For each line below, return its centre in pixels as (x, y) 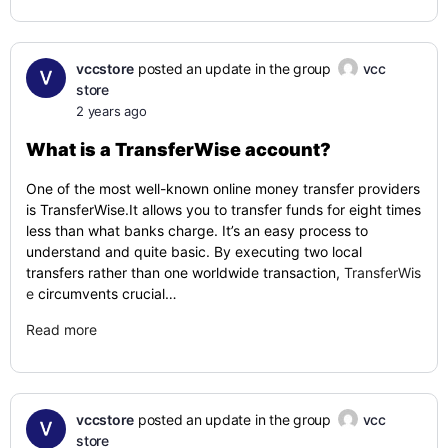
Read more (61, 329)
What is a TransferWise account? (178, 149)
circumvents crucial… (105, 293)
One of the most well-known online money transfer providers (223, 188)
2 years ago (111, 111)
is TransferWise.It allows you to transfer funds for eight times (223, 209)
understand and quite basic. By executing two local (194, 251)
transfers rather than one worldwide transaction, (185, 272)
